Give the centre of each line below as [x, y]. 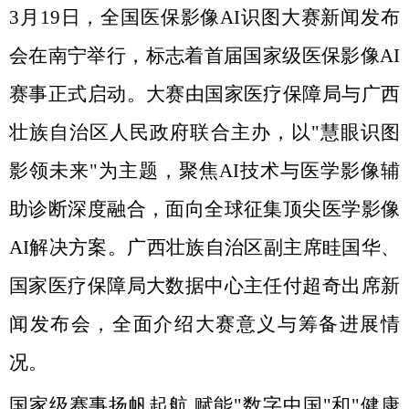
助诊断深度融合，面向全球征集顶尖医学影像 [204, 209]
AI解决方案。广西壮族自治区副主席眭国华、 [204, 247]
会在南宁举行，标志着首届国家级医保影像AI [204, 56]
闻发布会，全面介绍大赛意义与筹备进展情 [204, 324]
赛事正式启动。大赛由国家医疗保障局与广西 [204, 94]
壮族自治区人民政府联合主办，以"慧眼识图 [204, 132]
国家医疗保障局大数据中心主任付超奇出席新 [204, 286]
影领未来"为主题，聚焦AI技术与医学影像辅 [204, 171]
